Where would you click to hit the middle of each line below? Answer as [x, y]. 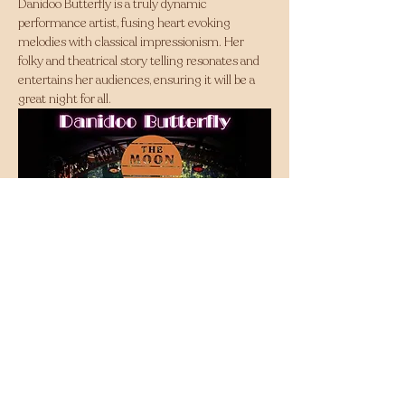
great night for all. [65, 99]
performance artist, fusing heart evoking [126, 23]
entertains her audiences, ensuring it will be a [138, 80]
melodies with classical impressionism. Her [132, 42]
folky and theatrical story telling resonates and [140, 61]
